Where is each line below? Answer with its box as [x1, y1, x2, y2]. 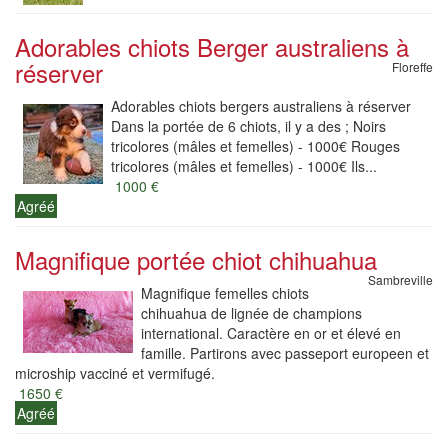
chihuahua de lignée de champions [141, 303, 362, 323]
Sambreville [368, 271, 433, 288]
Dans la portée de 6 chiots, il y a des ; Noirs [111, 116, 386, 136]
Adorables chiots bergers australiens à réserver [111, 96, 411, 116]
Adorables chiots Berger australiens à [15, 29, 409, 64]
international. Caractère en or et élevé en [141, 323, 401, 343]
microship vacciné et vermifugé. [15, 363, 215, 383]
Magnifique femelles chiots [141, 283, 309, 303]
